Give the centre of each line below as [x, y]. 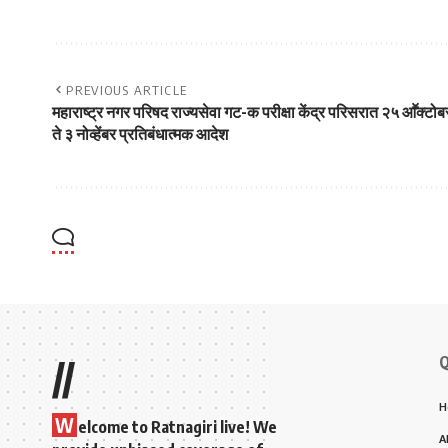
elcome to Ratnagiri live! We [177, 426]
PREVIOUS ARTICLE [127, 89]
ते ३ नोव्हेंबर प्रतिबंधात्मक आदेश [140, 133]
